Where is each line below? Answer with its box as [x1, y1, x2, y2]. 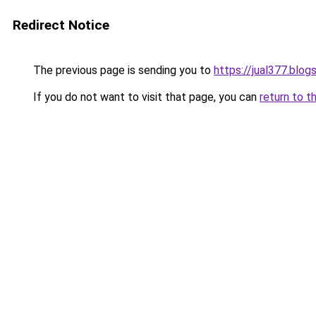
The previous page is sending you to [30, 63, 214, 77]
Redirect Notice [13, 17, 109, 33]
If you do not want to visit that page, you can [30, 90, 260, 104]
